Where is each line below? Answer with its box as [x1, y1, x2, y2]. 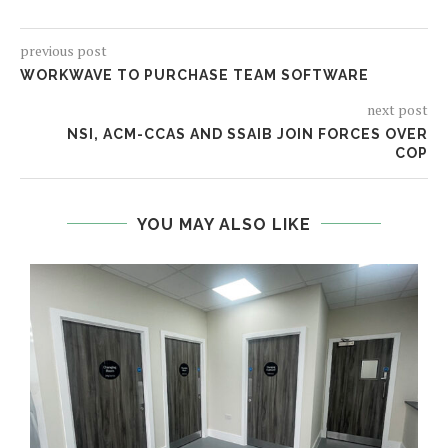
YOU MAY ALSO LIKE [137, 214, 311, 234]
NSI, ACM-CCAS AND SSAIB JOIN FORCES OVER [67, 125, 428, 142]
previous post [20, 40, 107, 60]
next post [367, 99, 428, 119]
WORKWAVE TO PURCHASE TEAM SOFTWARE [20, 66, 369, 83]
